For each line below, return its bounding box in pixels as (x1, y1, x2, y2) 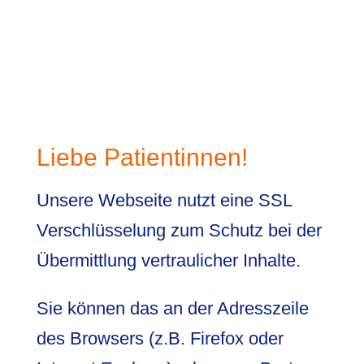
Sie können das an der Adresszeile (36, 297, 309, 318)
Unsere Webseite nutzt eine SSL (36, 189, 292, 210)
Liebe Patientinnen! (36, 143, 248, 171)
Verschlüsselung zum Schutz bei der (36, 219, 322, 240)
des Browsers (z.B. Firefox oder (36, 327, 284, 349)
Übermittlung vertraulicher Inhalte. (36, 249, 301, 271)
